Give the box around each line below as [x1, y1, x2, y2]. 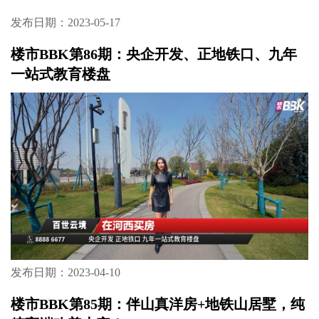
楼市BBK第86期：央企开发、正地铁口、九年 [10, 46, 297, 62]
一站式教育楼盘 [10, 66, 110, 82]
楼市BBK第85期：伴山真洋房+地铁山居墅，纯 [10, 296, 305, 312]
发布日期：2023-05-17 [10, 16, 120, 29]
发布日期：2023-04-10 [10, 266, 120, 278]
